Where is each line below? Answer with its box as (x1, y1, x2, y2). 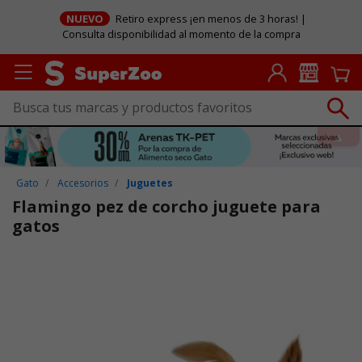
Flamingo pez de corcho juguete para (12, 195, 321, 217)
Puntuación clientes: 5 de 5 (13, 255, 156, 271)
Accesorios (57, 175, 109, 190)
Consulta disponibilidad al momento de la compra (61, 27, 301, 42)
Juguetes (127, 175, 174, 190)
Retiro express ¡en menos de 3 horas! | (113, 11, 307, 27)
